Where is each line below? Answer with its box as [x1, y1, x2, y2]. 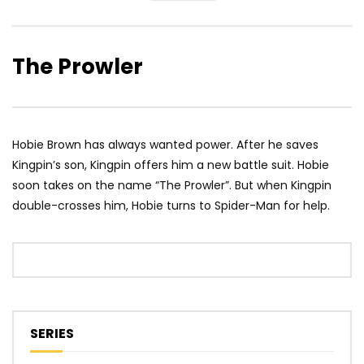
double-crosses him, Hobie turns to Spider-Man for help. [12, 197, 330, 214]
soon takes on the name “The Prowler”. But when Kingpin [12, 177, 331, 194]
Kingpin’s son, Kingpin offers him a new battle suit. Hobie [12, 157, 329, 174]
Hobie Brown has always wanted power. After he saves [12, 136, 318, 154]
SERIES [30, 324, 74, 344]
